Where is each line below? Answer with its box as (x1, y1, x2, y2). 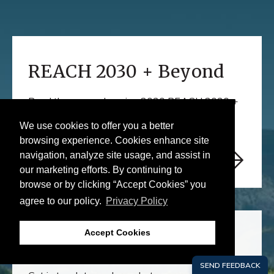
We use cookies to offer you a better (20, 120, 174, 131)
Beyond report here (28, 109, 114, 122)
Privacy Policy (106, 196, 168, 207)
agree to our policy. (20, 196, 104, 207)
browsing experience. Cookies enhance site (20, 135, 209, 146)
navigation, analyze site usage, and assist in (20, 150, 210, 161)
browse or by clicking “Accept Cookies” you (20, 179, 206, 190)
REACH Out (28, 234, 127, 256)
